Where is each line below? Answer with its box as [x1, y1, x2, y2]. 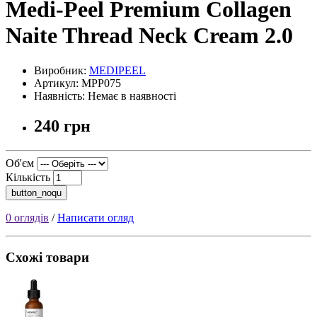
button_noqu [11, 187, 62, 198]
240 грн [34, 116, 91, 135]
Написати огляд [57, 211, 134, 224]
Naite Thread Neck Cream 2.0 [6, 23, 293, 49]
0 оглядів [6, 211, 49, 224]
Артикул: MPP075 [34, 76, 121, 89]
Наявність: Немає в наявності [34, 89, 176, 102]
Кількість [6, 171, 50, 183]
